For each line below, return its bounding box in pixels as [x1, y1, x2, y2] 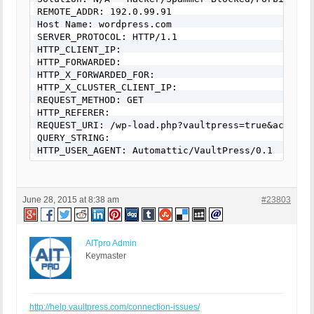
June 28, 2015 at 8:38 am [22, 195, 119, 205]
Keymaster [86, 251, 126, 261]
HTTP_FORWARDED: [37, 57, 121, 68]
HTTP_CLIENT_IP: [37, 44, 121, 55]
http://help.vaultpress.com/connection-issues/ [29, 302, 200, 313]
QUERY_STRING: [37, 132, 110, 144]
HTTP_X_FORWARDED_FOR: [37, 69, 155, 81]
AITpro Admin [86, 238, 137, 249]
